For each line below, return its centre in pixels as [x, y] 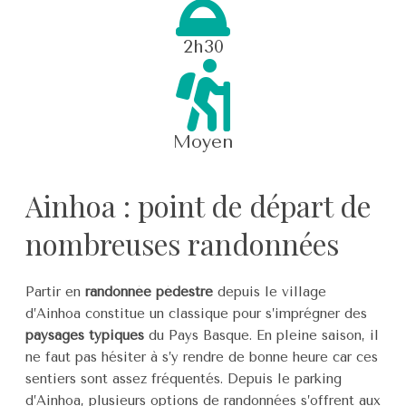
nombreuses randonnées [182, 243]
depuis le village [270, 291]
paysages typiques [85, 335]
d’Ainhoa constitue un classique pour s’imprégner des [196, 313]
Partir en [55, 291]
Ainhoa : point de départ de [198, 205]
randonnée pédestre [149, 291]
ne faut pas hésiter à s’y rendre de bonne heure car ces [202, 357]
